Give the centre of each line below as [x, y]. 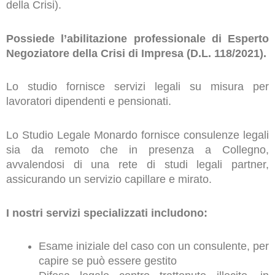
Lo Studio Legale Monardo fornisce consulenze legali [137, 135]
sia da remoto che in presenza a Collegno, [137, 150]
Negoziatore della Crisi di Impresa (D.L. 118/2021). [136, 53]
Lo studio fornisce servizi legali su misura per [137, 87]
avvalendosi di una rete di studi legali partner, [137, 165]
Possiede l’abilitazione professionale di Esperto [137, 38]
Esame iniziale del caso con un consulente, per [153, 246]
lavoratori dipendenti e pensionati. [89, 102]
